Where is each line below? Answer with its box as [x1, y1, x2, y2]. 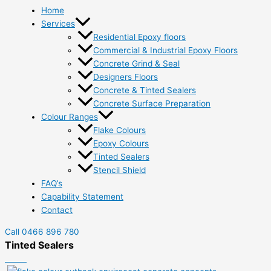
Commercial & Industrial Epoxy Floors [93, 45, 238, 55]
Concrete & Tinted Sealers [93, 85, 196, 95]
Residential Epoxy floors [93, 31, 186, 42]
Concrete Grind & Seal [93, 58, 180, 68]
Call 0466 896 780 [5, 226, 79, 237]
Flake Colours [93, 125, 146, 135]
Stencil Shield [93, 165, 146, 175]
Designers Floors [93, 71, 158, 82]
